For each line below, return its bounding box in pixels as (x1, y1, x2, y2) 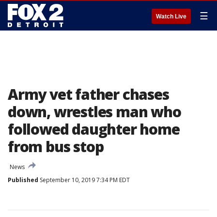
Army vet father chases (8, 84, 169, 104)
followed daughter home (8, 119, 180, 139)
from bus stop (8, 137, 104, 156)
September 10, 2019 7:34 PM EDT (38, 176, 130, 184)
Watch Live (156, 13, 186, 20)
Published (8, 176, 38, 184)
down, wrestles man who (8, 102, 181, 122)
